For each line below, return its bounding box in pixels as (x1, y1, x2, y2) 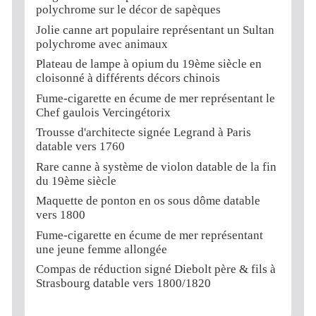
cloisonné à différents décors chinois (36, 71, 221, 85)
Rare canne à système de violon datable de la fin (36, 159, 277, 174)
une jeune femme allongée (36, 242, 168, 256)
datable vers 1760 (36, 140, 126, 154)
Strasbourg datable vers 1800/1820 (36, 276, 212, 291)
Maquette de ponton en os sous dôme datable (36, 194, 261, 208)
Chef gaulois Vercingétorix (36, 105, 171, 119)
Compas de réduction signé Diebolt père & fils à (36, 262, 276, 276)
